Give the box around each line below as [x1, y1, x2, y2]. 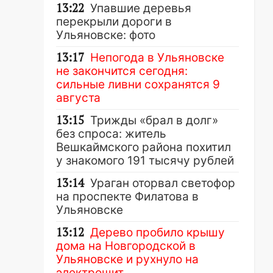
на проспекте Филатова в [56, 190, 199, 204]
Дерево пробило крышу [90, 225, 225, 239]
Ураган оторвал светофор [90, 176, 235, 190]
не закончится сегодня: [56, 64, 188, 78]
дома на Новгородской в [56, 239, 196, 253]
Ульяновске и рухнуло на [56, 252, 199, 266]
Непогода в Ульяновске [90, 51, 224, 65]
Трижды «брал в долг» [90, 113, 218, 127]
